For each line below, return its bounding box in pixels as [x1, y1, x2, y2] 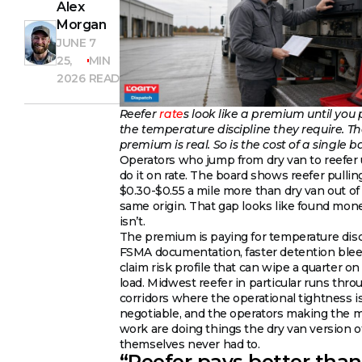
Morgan [57, 17, 107, 32]
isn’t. [119, 213, 145, 229]
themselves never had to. [119, 336, 260, 351]
